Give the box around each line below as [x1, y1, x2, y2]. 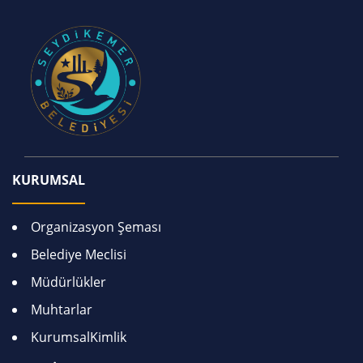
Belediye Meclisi [31, 245, 126, 263]
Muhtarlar [31, 300, 92, 318]
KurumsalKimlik [31, 327, 126, 346]
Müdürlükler [31, 272, 106, 291]
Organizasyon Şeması [31, 217, 161, 236]
